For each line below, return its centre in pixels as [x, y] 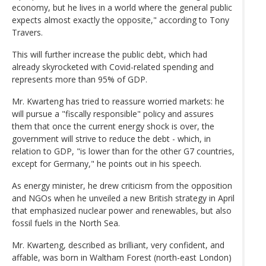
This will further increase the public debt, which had [110, 54]
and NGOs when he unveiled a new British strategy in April [123, 198]
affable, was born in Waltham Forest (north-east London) [122, 257]
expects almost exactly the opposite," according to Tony [121, 20]
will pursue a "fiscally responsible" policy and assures [113, 113]
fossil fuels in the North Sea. [66, 223]
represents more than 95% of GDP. [80, 79]
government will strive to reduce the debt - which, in [111, 138]
